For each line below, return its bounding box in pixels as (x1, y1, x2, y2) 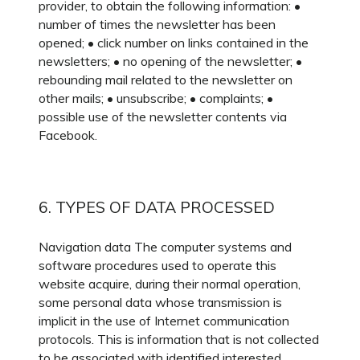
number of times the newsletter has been (39, 16, 276, 32)
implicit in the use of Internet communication (39, 313, 289, 329)
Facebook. (39, 127, 97, 143)
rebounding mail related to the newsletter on (39, 72, 292, 88)
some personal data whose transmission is (39, 294, 282, 310)
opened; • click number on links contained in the (39, 35, 309, 51)
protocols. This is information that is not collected (39, 331, 319, 347)
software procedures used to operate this (39, 257, 276, 273)
